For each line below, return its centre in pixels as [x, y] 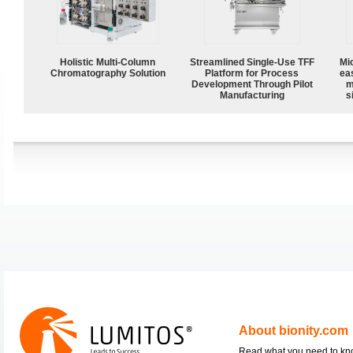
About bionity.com [294, 330]
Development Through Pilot [252, 84]
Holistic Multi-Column [108, 62]
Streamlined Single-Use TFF [252, 62]
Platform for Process [252, 73]
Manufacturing [252, 95]
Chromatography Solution [108, 73]
